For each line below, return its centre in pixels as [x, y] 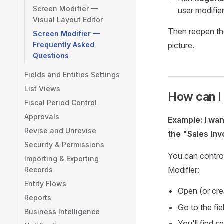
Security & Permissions [64, 145]
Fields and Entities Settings [72, 75]
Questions [51, 56]
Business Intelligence [62, 212]
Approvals [42, 117]
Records [39, 170]
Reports [38, 198]
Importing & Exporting [62, 159]
